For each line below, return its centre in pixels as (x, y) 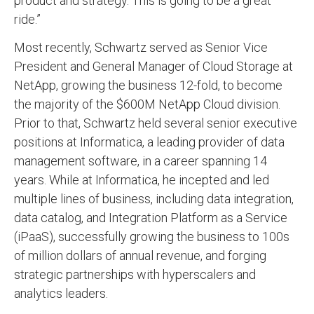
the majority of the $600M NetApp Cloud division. (147, 104)
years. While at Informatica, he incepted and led (142, 180)
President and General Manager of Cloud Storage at (153, 67)
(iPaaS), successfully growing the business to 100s (152, 237)
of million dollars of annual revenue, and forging (140, 256)
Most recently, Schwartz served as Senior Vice (141, 48)
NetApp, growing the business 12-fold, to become (148, 86)
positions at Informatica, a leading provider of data (149, 142)
